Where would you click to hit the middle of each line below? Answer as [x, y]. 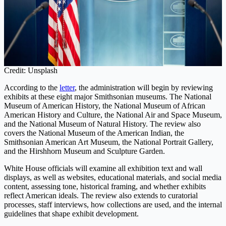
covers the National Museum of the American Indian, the [94, 133]
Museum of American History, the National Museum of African [105, 106]
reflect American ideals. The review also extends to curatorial [101, 196]
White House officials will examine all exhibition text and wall [103, 168]
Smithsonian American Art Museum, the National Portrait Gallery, [109, 142]
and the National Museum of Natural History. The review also [102, 124]
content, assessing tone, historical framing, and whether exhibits [105, 187]
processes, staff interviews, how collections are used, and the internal [113, 205]
